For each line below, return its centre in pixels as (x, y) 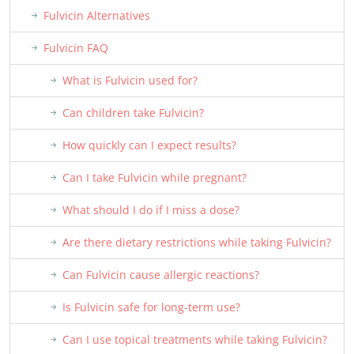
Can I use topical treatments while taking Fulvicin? (195, 339)
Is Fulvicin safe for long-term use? (151, 307)
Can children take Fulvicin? (133, 113)
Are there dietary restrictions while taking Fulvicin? (197, 242)
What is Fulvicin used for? (130, 80)
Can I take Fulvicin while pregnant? (154, 177)
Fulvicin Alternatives (97, 15)
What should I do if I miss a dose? (151, 210)
